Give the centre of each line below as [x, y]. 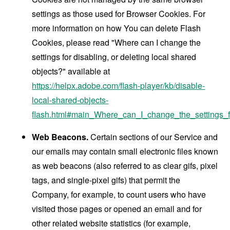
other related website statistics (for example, [111, 223]
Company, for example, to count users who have [119, 194]
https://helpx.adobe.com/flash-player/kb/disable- [119, 85]
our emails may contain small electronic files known [125, 151]
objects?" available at [71, 71]
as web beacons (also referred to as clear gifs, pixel [125, 166]
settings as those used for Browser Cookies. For [119, 14]
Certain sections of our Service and [153, 137]
